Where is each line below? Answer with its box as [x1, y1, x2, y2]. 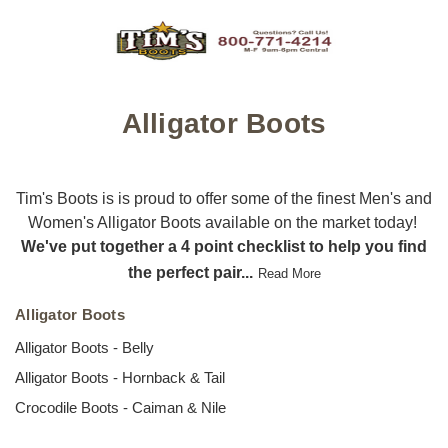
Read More [257, 266, 321, 281]
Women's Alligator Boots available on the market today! [27, 214, 421, 231]
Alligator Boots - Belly [15, 338, 154, 356]
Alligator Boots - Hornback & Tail [15, 368, 225, 386]
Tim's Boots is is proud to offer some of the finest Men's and [16, 190, 432, 207]
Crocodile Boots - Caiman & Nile [15, 398, 226, 416]
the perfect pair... [127, 264, 253, 281]
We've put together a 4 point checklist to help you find [21, 238, 427, 255]
